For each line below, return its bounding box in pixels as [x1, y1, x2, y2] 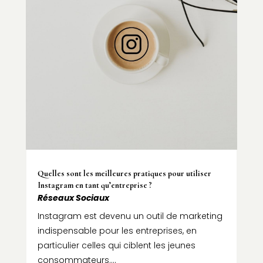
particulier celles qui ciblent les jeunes [37, 239, 195, 251]
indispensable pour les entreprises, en [37, 224, 197, 237]
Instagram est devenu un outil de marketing [37, 210, 222, 222]
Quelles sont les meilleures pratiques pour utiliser [37, 168, 211, 178]
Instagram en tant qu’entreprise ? [37, 180, 152, 190]
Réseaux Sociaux [37, 191, 109, 204]
